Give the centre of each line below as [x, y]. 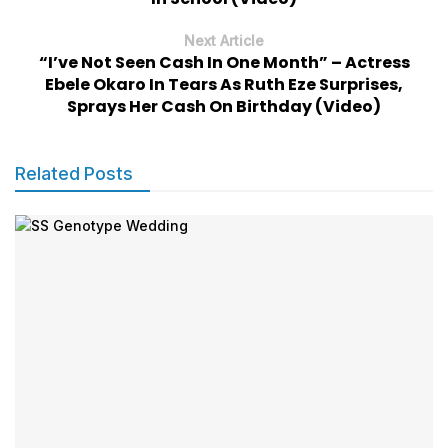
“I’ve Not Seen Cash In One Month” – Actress [224, 62]
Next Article [224, 40]
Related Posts [74, 173]
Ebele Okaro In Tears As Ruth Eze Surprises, [224, 84]
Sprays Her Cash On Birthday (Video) [224, 106]
